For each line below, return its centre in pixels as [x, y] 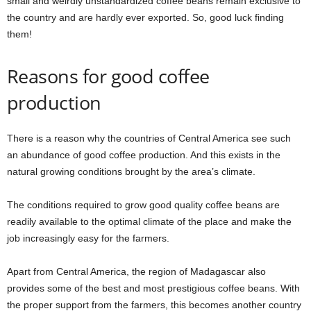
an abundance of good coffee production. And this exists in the [144, 154]
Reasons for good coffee [108, 76]
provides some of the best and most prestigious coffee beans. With [153, 288]
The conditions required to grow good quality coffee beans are [143, 204]
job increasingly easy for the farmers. [88, 238]
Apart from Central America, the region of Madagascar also [136, 271]
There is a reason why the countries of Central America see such [149, 138]
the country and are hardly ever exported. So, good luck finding [145, 17]
